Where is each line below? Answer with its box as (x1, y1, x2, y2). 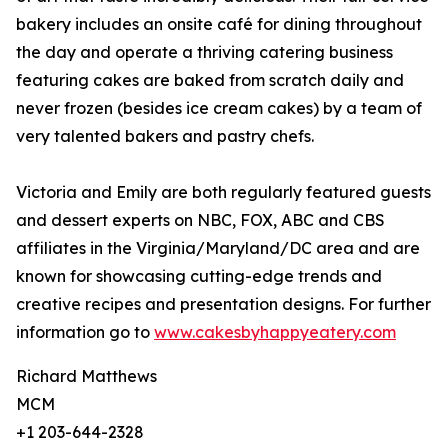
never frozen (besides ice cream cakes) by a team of (16, 98, 422, 119)
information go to (16, 322, 154, 343)
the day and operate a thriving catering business (16, 42, 393, 63)
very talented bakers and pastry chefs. (16, 126, 314, 147)
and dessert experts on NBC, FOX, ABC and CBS (16, 210, 385, 231)
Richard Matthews (16, 366, 157, 387)
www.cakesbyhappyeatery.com (154, 322, 396, 343)
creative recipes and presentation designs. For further (16, 294, 431, 315)
